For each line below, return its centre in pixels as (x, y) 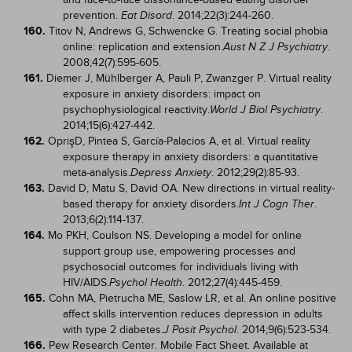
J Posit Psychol (200, 330)
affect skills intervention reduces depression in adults (193, 314)
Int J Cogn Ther (277, 204)
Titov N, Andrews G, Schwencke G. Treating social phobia (188, 31)
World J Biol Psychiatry (265, 110)
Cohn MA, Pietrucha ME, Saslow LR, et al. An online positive (192, 298)
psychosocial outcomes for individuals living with (181, 267)
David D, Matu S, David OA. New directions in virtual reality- (191, 188)
